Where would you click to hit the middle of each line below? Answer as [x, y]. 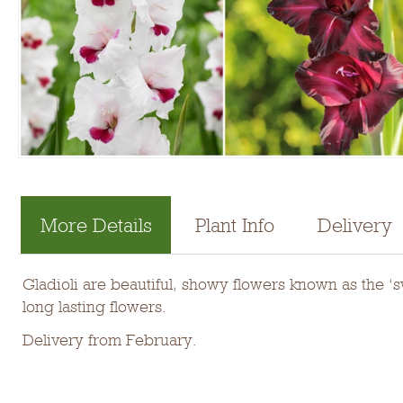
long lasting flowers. [94, 307]
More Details [96, 225]
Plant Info [234, 225]
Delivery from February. [110, 340]
